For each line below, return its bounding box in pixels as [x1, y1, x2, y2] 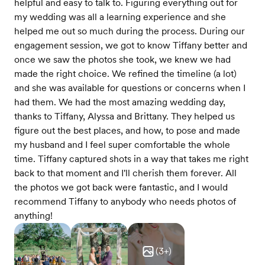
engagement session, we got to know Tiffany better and [14, 40, 247, 51]
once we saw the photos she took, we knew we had [14, 54, 231, 65]
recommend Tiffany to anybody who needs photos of [14, 196, 236, 207]
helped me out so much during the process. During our [14, 25, 245, 37]
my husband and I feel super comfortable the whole [14, 139, 230, 150]
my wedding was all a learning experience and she [14, 11, 226, 22]
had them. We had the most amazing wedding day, [14, 96, 225, 108]
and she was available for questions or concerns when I [14, 82, 245, 93]
